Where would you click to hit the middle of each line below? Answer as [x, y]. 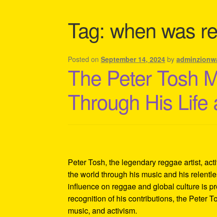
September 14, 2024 [133, 59]
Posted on [85, 59]
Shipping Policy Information [115, 19]
